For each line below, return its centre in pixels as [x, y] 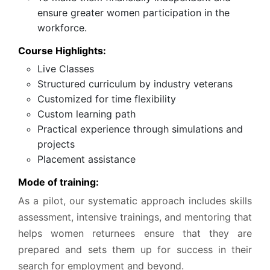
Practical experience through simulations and [140, 129]
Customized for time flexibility [107, 99]
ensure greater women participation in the [133, 12]
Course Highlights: [62, 50]
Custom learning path [86, 114]
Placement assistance [86, 159]
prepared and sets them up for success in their [135, 249]
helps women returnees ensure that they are [135, 233]
